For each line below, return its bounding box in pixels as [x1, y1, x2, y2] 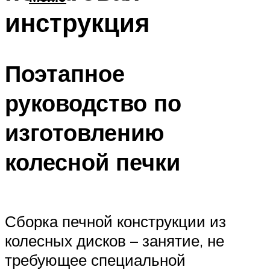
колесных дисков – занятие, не [5, 230, 224, 250]
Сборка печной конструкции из [5, 211, 226, 231]
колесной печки [5, 147, 180, 177]
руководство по [5, 88, 181, 118]
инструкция [5, 6, 150, 38]
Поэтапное [5, 58, 125, 89]
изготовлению [5, 118, 164, 148]
